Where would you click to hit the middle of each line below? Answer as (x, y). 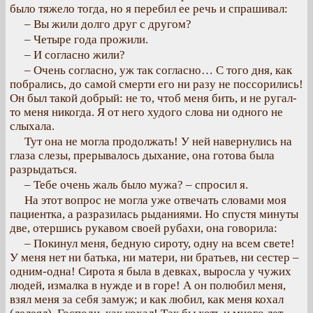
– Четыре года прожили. (86, 39)
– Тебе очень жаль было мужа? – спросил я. (136, 185)
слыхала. (32, 126)
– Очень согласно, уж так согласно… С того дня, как (158, 70)
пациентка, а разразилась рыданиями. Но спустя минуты (154, 214)
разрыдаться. (43, 169)
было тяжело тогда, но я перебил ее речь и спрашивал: (149, 9)
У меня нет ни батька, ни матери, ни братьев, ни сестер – (154, 257)
